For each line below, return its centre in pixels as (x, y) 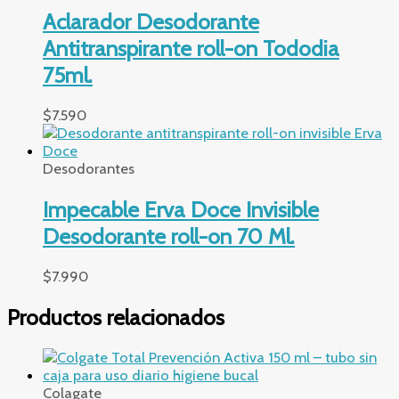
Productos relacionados (116, 317)
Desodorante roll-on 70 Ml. (169, 236)
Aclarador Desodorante (151, 21)
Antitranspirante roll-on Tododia (191, 48)
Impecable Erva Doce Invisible (181, 209)
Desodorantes (89, 169)
